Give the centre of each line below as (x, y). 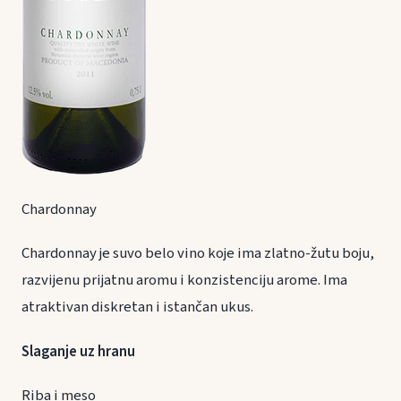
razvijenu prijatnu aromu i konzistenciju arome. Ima (184, 281)
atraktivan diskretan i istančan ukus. (137, 307)
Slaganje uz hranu (101, 351)
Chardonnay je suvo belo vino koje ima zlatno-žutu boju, (198, 254)
